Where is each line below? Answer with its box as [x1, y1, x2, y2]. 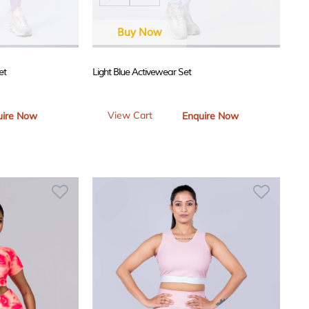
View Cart [108, 109, 152, 122]
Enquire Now [182, 109, 239, 122]
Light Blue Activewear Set [92, 66, 191, 78]
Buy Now [117, 26, 161, 39]
